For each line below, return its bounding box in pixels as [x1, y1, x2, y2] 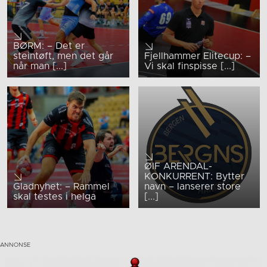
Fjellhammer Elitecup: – [144, 51, 251, 61]
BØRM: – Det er [13, 41, 85, 51]
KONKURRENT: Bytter [144, 172, 244, 182]
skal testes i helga [13, 192, 96, 202]
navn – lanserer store [144, 182, 241, 192]
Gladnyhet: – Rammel [13, 182, 110, 192]
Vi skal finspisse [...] [144, 61, 235, 71]
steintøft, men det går [13, 51, 113, 61]
